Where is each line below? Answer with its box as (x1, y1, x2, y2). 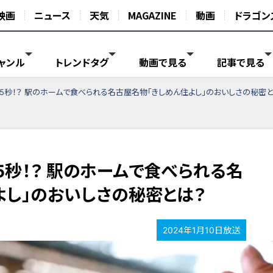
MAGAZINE (128, 8, 177, 23)
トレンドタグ (55, 57, 108, 69)
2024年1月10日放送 (163, 225, 240, 235)
